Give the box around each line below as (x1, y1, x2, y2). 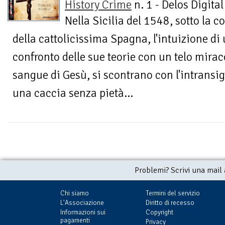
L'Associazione (60, 198, 104, 207)
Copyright (146, 208, 173, 217)
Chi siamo (60, 189, 89, 198)
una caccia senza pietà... (13, 86, 133, 101)
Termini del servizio (146, 189, 200, 198)
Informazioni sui (60, 208, 105, 217)
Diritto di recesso (146, 198, 194, 207)
